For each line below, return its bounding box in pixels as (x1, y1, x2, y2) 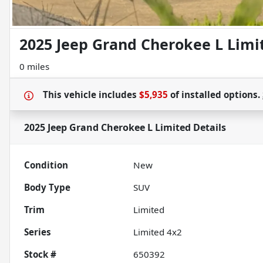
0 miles (19, 60, 49, 73)
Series (24, 226, 51, 238)
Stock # (24, 248, 56, 261)
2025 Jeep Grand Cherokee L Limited (24, 121, 191, 134)
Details (191, 121, 226, 134)
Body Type (24, 181, 70, 194)
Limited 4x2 (133, 226, 183, 238)
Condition (24, 159, 68, 171)
